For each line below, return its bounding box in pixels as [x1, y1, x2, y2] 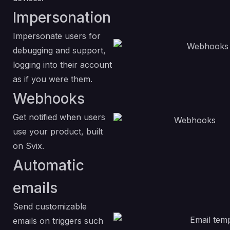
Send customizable [13, 201, 87, 212]
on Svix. [13, 141, 44, 151]
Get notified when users [13, 112, 105, 122]
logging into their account [13, 60, 112, 70]
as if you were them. [13, 74, 92, 84]
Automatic [13, 157, 84, 174]
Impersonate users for [13, 31, 101, 41]
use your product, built [13, 126, 103, 137]
